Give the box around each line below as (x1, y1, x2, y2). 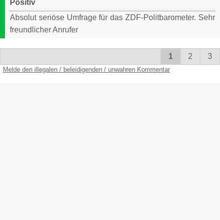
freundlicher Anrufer (10, 26, 78, 34)
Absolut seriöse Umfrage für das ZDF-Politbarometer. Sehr (10, 13, 215, 22)
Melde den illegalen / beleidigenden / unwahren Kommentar (3, 66, 170, 74)
